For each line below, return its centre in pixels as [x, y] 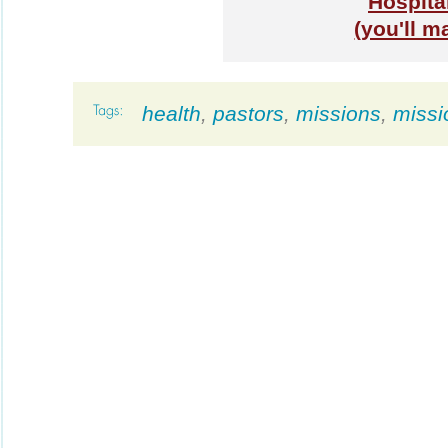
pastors [248, 113]
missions [338, 113]
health [171, 113]
